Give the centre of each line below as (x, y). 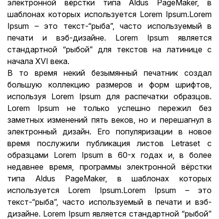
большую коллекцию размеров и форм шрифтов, (109, 85)
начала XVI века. (38, 61)
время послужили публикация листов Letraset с (109, 143)
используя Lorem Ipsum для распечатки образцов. (109, 96)
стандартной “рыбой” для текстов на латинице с (109, 49)
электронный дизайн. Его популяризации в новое (109, 131)
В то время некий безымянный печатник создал (109, 73)
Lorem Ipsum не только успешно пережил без (109, 108)
